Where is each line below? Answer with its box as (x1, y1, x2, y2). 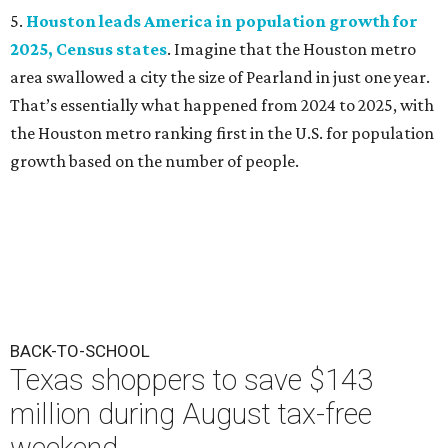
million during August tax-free (10, 397, 372, 432)
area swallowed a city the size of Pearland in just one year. (10, 67, 430, 88)
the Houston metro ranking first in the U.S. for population (10, 123, 434, 144)
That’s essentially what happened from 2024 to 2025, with (10, 95, 434, 116)
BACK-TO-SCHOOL (10, 341, 150, 362)
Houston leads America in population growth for (26, 11, 418, 32)
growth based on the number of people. (10, 151, 299, 172)
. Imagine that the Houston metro (167, 39, 416, 60)
